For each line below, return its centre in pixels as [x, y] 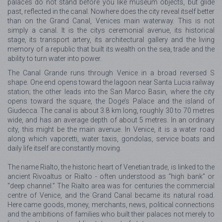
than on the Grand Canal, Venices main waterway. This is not [111, 21]
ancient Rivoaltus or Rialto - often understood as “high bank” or [111, 177]
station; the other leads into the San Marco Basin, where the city [111, 92]
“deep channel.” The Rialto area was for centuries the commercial [111, 186]
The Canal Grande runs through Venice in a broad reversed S [111, 73]
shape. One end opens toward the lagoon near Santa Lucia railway [111, 83]
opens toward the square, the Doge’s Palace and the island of [111, 101]
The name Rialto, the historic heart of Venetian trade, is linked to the [111, 167]
